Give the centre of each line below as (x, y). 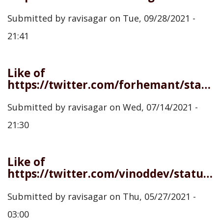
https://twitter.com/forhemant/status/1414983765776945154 (206, 84)
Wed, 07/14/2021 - (160, 107)
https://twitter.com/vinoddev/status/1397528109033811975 (208, 174)
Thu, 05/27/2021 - (159, 196)
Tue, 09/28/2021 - (159, 18)
